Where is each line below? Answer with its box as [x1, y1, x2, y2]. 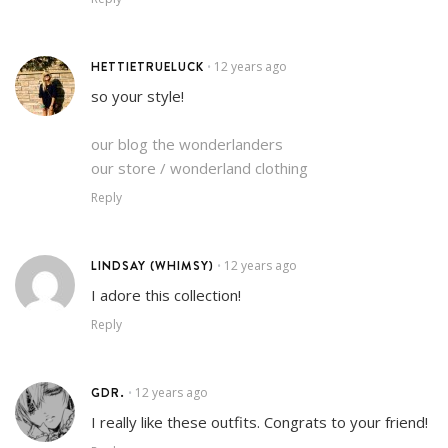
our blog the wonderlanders [91, 134, 283, 154]
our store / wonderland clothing [91, 158, 308, 178]
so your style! [91, 86, 184, 106]
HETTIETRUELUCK [91, 58, 204, 75]
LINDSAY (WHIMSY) [91, 257, 214, 274]
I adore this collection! [91, 285, 241, 305]
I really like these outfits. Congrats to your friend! [91, 412, 428, 432]
